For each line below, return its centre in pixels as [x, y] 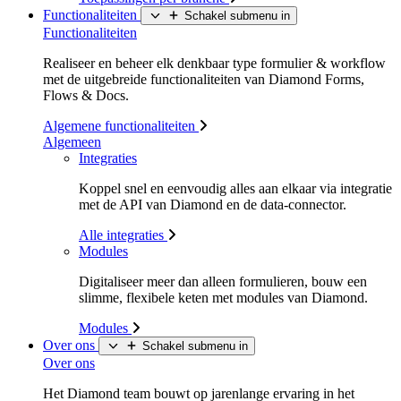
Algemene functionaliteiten [121, 126]
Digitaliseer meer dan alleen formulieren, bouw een [223, 282]
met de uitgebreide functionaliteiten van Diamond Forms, [204, 79]
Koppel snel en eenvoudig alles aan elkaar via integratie [235, 188]
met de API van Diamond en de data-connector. [213, 205]
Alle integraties [123, 235]
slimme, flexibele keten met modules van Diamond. [223, 298]
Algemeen [72, 142]
